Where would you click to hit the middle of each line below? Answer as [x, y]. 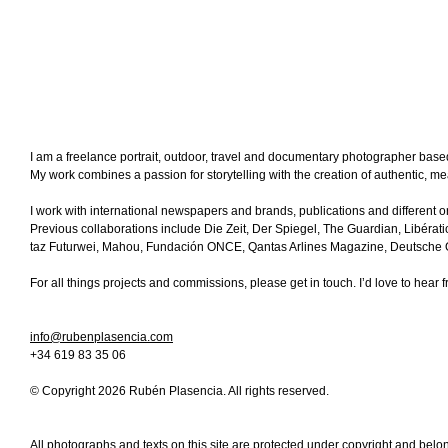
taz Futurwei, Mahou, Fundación [118, 247]
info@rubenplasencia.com [101, 337]
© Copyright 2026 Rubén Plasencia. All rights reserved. [179, 391]
